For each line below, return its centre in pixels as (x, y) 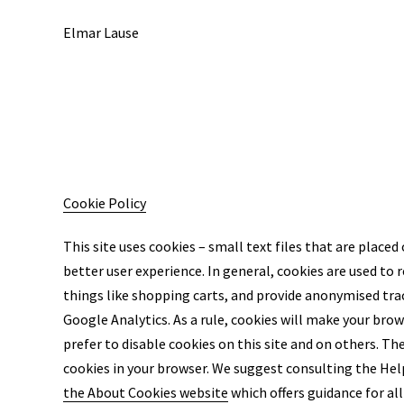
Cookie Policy (105, 203)
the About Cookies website (146, 392)
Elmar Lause (101, 32)
